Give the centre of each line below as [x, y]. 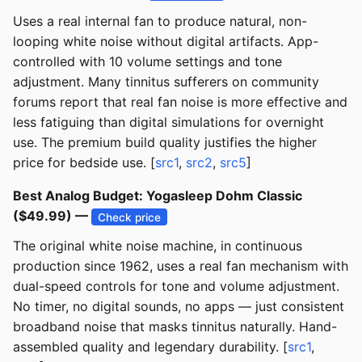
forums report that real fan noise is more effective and [180, 102]
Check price [130, 217]
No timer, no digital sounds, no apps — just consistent [179, 307]
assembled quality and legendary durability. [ [150, 347]
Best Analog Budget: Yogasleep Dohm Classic [158, 196]
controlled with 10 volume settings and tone [147, 62]
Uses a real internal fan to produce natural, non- [160, 21]
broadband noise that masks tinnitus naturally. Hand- [175, 327]
